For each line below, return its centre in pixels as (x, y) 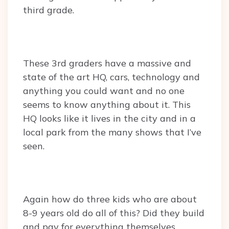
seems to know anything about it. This (107, 105)
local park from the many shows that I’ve (112, 132)
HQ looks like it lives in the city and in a (109, 119)
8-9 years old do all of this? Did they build (114, 213)
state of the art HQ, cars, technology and (111, 77)
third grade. (50, 10)
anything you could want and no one (104, 91)
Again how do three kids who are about (110, 199)
